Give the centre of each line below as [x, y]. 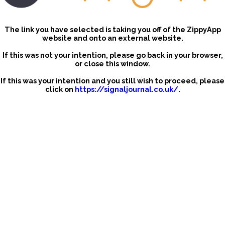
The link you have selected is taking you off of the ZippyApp [113, 30]
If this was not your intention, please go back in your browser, [113, 55]
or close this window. [113, 64]
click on [60, 89]
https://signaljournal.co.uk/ [126, 89]
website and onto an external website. [113, 38]
